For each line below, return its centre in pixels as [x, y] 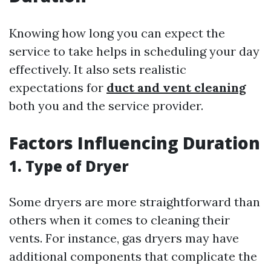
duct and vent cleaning [176, 87]
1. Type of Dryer [69, 166]
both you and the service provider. [106, 106]
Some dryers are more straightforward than [135, 202]
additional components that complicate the [133, 256]
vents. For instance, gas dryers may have [124, 238]
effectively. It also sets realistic [98, 69]
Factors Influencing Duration [135, 143]
